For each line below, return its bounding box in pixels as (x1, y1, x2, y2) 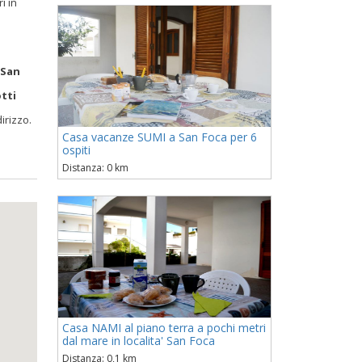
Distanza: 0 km (62, 161, 128, 175)
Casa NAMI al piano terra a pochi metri (62, 320, 266, 335)
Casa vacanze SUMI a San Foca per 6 (62, 129, 257, 145)
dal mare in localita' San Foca (62, 333, 215, 348)
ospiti (62, 142, 90, 158)
